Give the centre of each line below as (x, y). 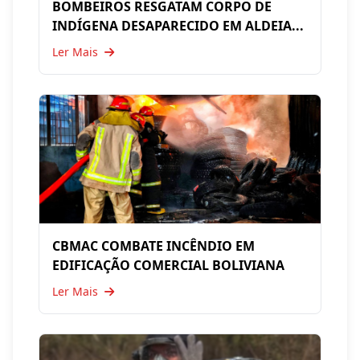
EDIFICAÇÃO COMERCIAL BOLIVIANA (168, 265)
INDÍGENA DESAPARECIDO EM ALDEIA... (178, 26)
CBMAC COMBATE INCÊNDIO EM (153, 246)
